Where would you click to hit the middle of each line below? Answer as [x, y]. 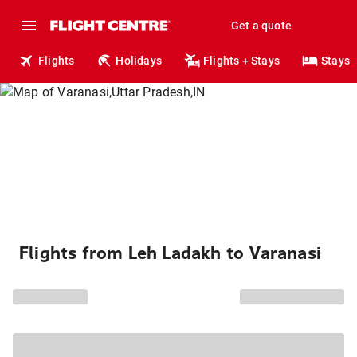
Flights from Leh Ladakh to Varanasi [170, 253]
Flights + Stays [242, 61]
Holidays [139, 61]
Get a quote [261, 25]
